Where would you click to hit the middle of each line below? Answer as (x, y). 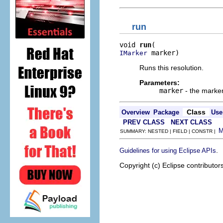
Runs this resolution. (171, 67)
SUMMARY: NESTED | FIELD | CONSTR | (169, 131)
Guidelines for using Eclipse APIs (168, 150)
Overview (136, 112)
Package (166, 112)
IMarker (133, 53)
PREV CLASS (144, 122)
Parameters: (160, 82)
